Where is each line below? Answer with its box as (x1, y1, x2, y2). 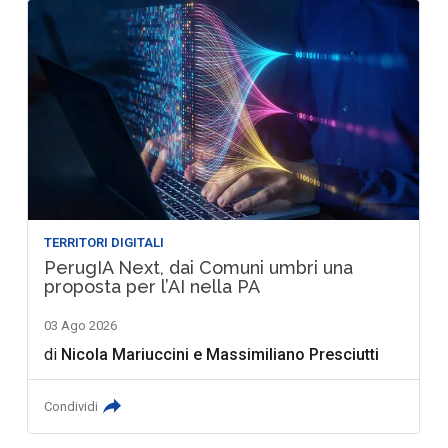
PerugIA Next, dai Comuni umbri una (44, 257, 354, 279)
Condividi (44, 399, 99, 415)
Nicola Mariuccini (61, 345, 190, 365)
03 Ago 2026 (44, 318, 118, 334)
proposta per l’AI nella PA (44, 276, 261, 298)
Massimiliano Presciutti (206, 345, 380, 365)
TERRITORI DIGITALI (44, 235, 165, 251)
